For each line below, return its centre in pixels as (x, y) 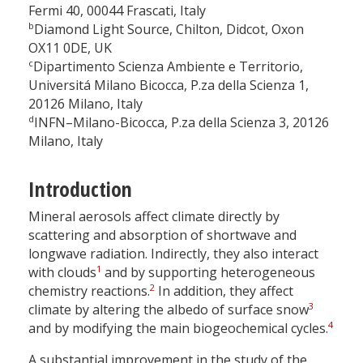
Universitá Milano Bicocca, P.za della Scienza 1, (169, 85)
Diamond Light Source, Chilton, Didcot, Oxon (169, 30)
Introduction (80, 190)
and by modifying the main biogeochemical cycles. (178, 329)
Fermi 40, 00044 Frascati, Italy (117, 11)
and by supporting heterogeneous (208, 273)
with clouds (62, 273)
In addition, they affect (224, 291)
